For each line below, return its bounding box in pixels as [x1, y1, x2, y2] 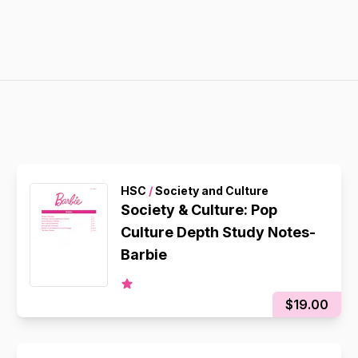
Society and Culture [153, 184, 269, 197]
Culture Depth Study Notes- [121, 224, 316, 241]
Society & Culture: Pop [121, 201, 278, 218]
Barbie [121, 246, 168, 263]
